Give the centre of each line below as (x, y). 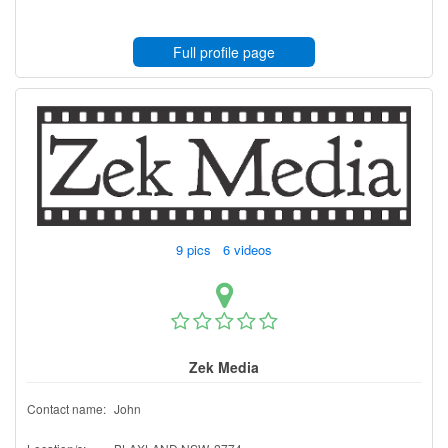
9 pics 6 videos (226, 249)
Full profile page (224, 51)
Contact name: (66, 408)
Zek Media (224, 366)
